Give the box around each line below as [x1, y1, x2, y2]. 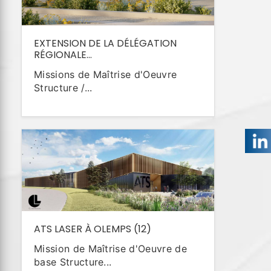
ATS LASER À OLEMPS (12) [34, 222, 151, 237]
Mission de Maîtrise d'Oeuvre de [34, 243, 187, 255]
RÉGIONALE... [34, 47, 92, 62]
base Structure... [34, 256, 112, 269]
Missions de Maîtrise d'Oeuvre [34, 68, 177, 80]
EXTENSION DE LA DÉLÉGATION [34, 36, 177, 50]
